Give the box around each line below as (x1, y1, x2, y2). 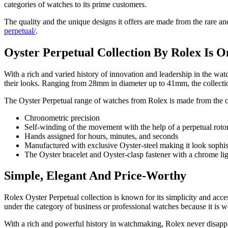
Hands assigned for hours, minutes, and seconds (24, 131, 178, 140)
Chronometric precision (24, 113, 100, 122)
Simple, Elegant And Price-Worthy (4, 169, 186, 183)
